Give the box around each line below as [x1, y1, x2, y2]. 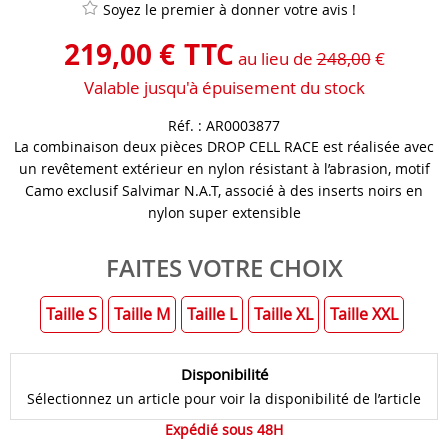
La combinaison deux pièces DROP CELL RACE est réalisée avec [14, 137, 434, 157]
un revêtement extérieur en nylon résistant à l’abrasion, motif [18, 159, 430, 179]
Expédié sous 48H [165, 420, 283, 440]
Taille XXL [329, 303, 398, 326]
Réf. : [168, 116, 206, 136]
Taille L [186, 303, 237, 326]
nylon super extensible [147, 203, 301, 223]
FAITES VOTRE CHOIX [105, 251, 343, 285]
